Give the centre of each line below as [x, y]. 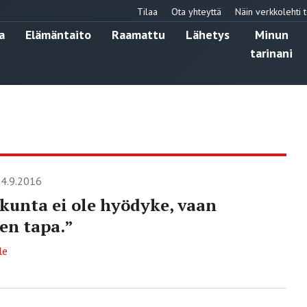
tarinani [271, 53]
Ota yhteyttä [196, 11]
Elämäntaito [58, 34]
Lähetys [208, 34]
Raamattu [138, 34]
